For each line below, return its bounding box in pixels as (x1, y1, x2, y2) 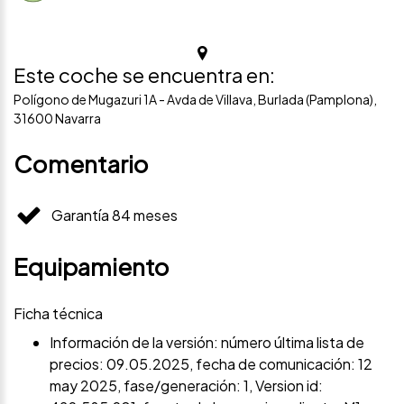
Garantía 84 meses (51, 205, 178, 225)
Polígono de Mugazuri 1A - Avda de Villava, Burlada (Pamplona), (14, 90, 377, 107)
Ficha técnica (14, 303, 103, 323)
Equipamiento (14, 251, 170, 281)
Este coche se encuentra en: (14, 61, 275, 87)
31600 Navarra (14, 109, 101, 126)
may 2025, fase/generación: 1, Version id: (50, 375, 323, 395)
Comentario (14, 148, 149, 179)
